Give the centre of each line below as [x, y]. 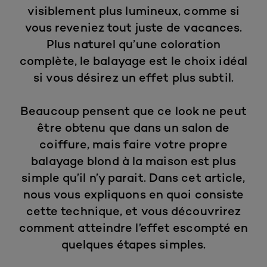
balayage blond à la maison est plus [133, 161]
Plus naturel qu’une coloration [133, 44]
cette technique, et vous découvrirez [133, 211]
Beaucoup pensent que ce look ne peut [133, 111]
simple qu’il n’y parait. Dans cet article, [133, 177]
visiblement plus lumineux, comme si [133, 10]
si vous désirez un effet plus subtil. [133, 77]
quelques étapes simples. [133, 244]
